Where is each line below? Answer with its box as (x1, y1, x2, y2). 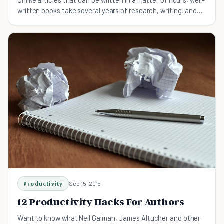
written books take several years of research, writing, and (17, 5, 197, 15)
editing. (17, 16, 41, 25)
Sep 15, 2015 (69, 180, 101, 187)
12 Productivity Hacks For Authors (17, 196, 184, 208)
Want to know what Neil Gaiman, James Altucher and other (17, 213, 201, 223)
